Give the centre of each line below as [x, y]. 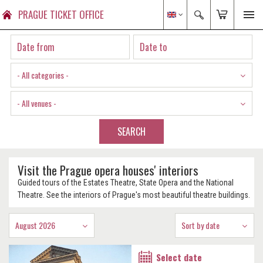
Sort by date [200, 225]
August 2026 [35, 225]
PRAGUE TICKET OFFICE [61, 14]
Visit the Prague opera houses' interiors [108, 170]
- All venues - [37, 103]
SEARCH [131, 131]
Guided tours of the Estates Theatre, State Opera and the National [126, 183]
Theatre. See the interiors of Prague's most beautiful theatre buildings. [134, 195]
